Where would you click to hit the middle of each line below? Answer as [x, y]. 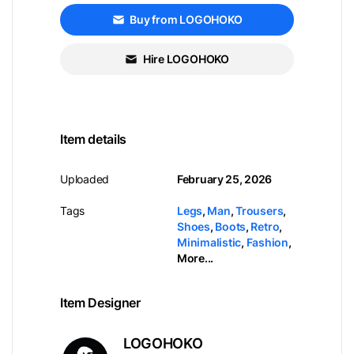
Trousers [260, 211]
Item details [93, 139]
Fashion [267, 242]
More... [195, 258]
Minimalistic [209, 242]
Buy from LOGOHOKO [186, 19]
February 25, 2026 [225, 179]
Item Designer [100, 303]
